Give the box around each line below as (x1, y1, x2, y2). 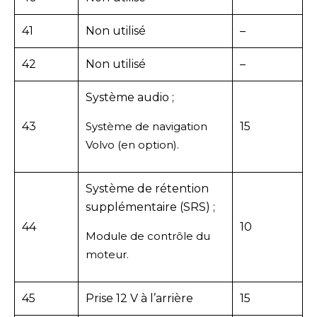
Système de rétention (86, 181, 209, 195)
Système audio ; (86, 90, 174, 104)
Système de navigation (86, 119, 207, 133)
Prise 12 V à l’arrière (86, 291, 193, 305)
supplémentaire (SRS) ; (86, 200, 215, 214)
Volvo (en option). (86, 137, 179, 151)
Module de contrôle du (86, 229, 210, 243)
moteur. (86, 247, 129, 261)
